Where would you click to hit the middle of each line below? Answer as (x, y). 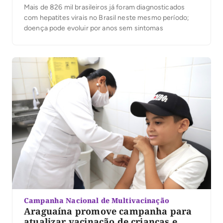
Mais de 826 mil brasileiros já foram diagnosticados (105, 7)
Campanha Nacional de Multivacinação (97, 200)
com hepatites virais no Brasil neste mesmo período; (107, 18)
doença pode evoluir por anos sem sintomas (94, 28)
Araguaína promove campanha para (108, 211)
